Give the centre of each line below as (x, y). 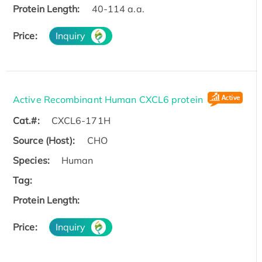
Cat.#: (26, 120)
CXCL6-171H (81, 120)
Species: (31, 160)
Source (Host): (44, 140)
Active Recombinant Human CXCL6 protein (108, 99)
